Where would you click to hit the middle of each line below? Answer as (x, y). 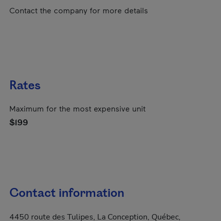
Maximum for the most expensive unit (77, 108)
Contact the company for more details (79, 10)
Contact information (67, 193)
